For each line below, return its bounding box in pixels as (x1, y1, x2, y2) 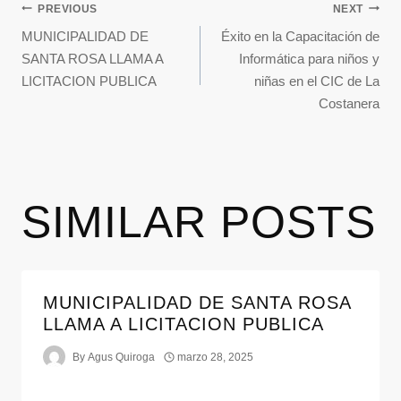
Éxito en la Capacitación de (221, 29, 380, 45)
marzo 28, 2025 (177, 350, 254, 363)
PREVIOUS (38, 2, 98, 15)
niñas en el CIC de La (254, 73, 380, 90)
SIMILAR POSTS (21, 197, 376, 248)
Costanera (319, 96, 380, 112)
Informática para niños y (239, 51, 380, 67)
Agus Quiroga (88, 350, 156, 363)
